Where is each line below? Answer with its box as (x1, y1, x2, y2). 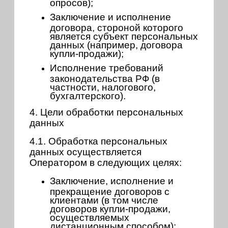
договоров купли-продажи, (50, 204, 170, 213)
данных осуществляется (30, 147, 141, 158)
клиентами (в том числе (50, 195, 158, 204)
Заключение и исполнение (50, 12, 171, 23)
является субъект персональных (50, 31, 198, 40)
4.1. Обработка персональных (30, 136, 167, 147)
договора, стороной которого (50, 22, 183, 32)
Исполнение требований (50, 63, 163, 74)
